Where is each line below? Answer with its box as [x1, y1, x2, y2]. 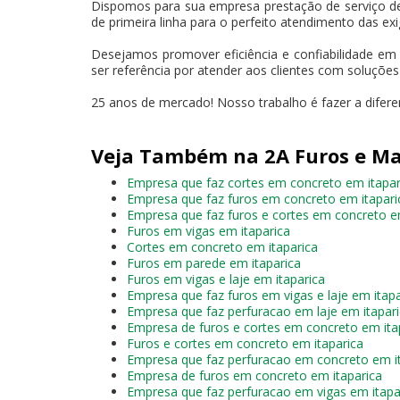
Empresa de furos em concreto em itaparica [127, 366, 382, 384]
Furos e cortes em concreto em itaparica [127, 334, 363, 352]
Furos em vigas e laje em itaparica [127, 270, 325, 287]
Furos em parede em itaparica [127, 254, 301, 271]
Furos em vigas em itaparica [127, 221, 290, 239]
